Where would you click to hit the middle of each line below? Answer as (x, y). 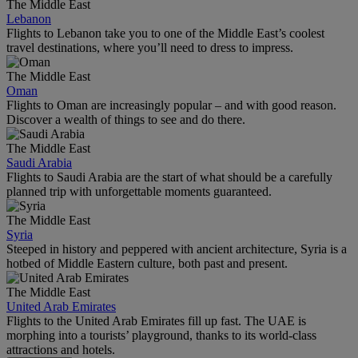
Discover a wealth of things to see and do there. (126, 119)
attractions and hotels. (61, 349)
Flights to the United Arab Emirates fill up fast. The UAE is (156, 320)
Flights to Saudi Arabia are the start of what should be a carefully (169, 177)
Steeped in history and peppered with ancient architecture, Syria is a (177, 249)
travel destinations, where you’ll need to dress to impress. (150, 47)
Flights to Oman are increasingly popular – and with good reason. (171, 105)
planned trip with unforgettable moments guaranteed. (139, 191)
